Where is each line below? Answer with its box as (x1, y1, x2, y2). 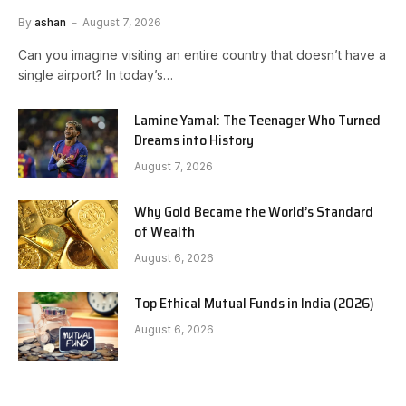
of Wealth (134, 219, 195, 243)
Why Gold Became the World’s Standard (134, 199, 373, 223)
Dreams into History (134, 128, 254, 151)
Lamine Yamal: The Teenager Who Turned (134, 108, 381, 131)
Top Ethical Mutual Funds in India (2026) (134, 291, 374, 314)
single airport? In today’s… (18, 66, 173, 82)
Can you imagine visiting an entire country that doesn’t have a (18, 46, 386, 63)
